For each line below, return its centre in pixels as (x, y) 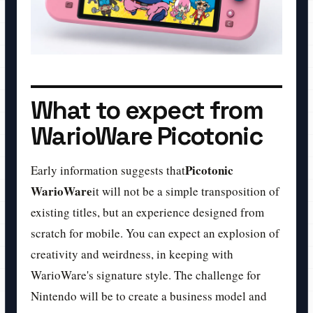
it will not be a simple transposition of (186, 191)
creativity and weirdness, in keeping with (132, 254)
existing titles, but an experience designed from (147, 212)
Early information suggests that (108, 170)
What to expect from (147, 110)
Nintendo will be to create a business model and (149, 296)
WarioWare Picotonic (147, 136)
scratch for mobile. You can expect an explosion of (155, 233)
